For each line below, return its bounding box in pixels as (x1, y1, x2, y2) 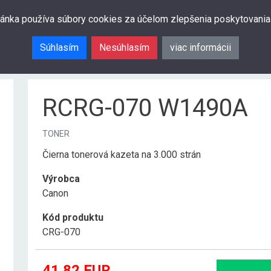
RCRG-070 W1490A (42, 94, 248, 122)
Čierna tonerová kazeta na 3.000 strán (42, 149, 201, 160)
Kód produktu (42, 212, 103, 223)
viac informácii (170, 42, 231, 53)
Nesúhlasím (99, 42, 149, 53)
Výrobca (42, 173, 80, 184)
